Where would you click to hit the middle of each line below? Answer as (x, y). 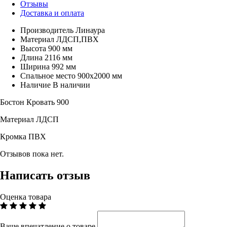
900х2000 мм (100, 75)
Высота (33, 48)
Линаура (90, 30)
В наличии (71, 85)
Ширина (35, 66)
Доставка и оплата (52, 13)
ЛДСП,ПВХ (78, 39)
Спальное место (48, 75)
